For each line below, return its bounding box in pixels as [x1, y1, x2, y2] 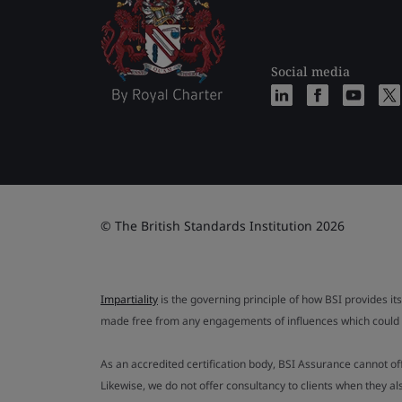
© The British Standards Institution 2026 [100, 216, 345, 234]
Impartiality [100, 291, 158, 307]
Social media [271, 62, 350, 80]
